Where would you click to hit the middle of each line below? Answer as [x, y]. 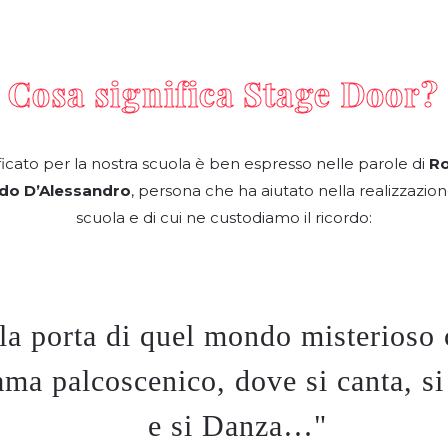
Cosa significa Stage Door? [224, 93]
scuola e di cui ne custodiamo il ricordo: [223, 218]
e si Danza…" [238, 426]
